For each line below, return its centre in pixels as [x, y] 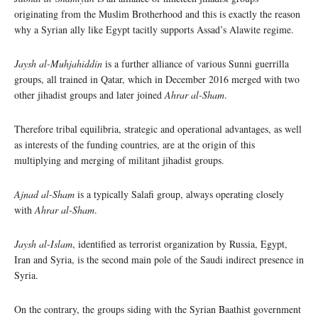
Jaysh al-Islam [43, 243]
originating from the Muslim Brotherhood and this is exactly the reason [157, 13]
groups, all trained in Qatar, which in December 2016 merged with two [157, 79]
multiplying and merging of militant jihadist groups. [119, 160]
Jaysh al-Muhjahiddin [58, 63]
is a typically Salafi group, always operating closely [179, 194]
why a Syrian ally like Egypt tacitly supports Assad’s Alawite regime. [154, 29]
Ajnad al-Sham [44, 194]
